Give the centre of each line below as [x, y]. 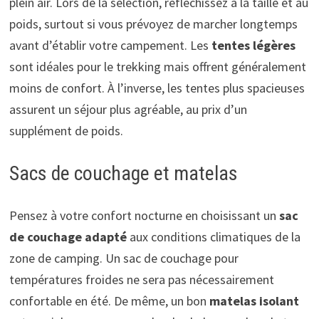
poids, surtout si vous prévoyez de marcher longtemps [153, 23]
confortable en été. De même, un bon [109, 300]
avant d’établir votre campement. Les [110, 45]
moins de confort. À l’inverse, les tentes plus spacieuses [157, 88]
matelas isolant [254, 300]
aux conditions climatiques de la [213, 236]
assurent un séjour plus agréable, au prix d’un [128, 109]
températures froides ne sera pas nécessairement [141, 279]
